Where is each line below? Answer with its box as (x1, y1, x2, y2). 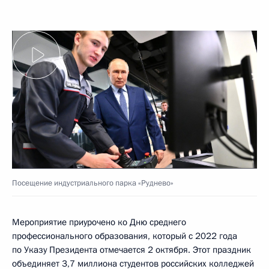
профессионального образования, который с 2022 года (12, 229, 237, 242)
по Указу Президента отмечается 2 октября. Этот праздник (12, 243, 251, 256)
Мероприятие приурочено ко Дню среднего (12, 216, 186, 228)
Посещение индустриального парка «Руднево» (12, 177, 174, 189)
